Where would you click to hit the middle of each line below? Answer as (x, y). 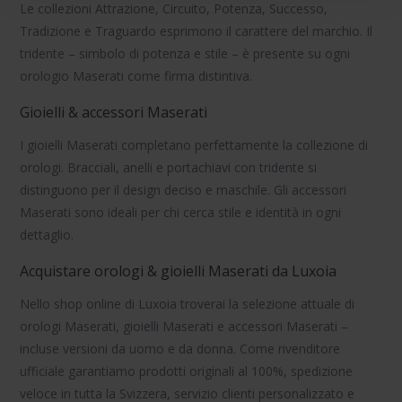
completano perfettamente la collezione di (243, 145)
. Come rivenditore (287, 349)
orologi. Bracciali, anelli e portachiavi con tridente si (169, 168)
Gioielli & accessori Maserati (114, 113)
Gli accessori (310, 190)
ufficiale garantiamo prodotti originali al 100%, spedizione (187, 371)
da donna (206, 349)
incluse (42, 349)
